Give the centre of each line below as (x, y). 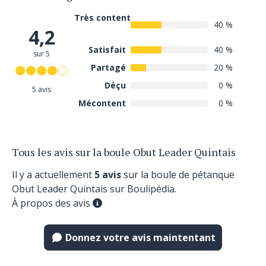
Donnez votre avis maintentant (139, 237)
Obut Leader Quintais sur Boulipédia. (94, 189)
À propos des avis (51, 203)
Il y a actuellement (53, 175)
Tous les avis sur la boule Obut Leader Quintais (124, 152)
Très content (102, 18)
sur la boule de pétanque (178, 175)
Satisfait (107, 50)
